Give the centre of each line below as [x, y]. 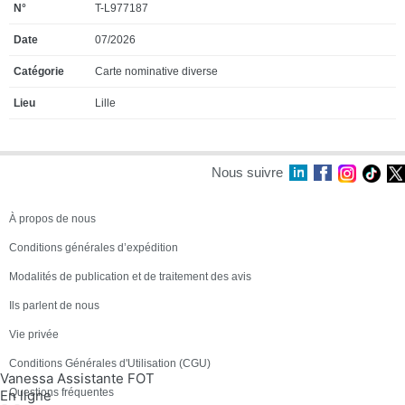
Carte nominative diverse [156, 71]
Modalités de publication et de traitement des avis [130, 277]
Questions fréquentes [61, 392]
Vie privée [34, 334]
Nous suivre [247, 172]
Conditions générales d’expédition [94, 248]
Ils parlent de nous [54, 306]
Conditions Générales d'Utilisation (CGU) [110, 363]
